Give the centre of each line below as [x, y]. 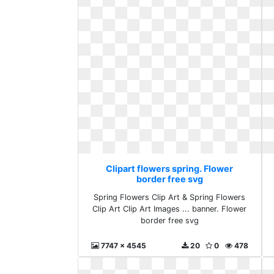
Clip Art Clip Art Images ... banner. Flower [170, 209]
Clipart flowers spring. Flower [170, 168]
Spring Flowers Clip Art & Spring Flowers [170, 197]
